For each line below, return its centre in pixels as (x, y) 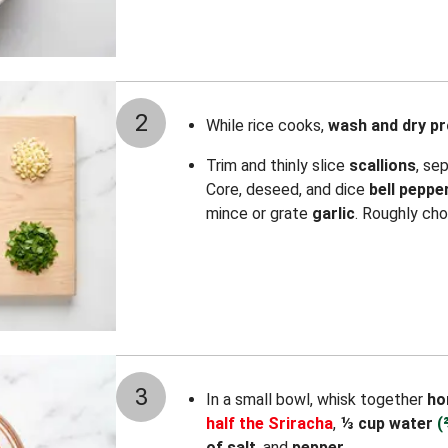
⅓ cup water (386, 423)
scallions (382, 165)
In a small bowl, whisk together (316, 399)
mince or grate (259, 213)
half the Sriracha (269, 423)
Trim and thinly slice (277, 165)
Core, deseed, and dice (287, 189)
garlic (333, 213)
